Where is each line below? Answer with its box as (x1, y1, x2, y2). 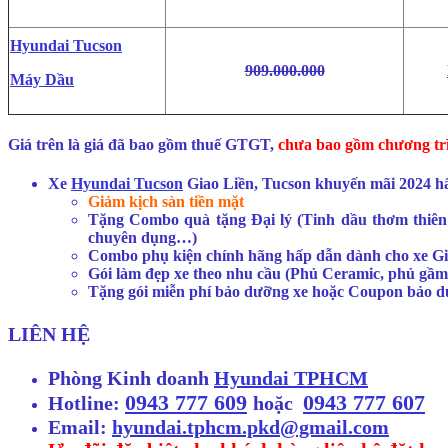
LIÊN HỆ (8, 322, 90, 345)
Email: (48, 415, 112, 438)
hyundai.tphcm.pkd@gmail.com (112, 415, 389, 438)
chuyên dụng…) (88, 229, 197, 247)
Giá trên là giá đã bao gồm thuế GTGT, (8, 136, 278, 154)
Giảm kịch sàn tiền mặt (88, 193, 244, 211)
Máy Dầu (10, 70, 74, 88)
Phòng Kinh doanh (48, 366, 214, 389)
